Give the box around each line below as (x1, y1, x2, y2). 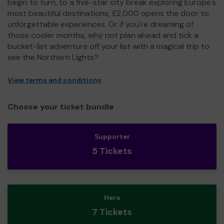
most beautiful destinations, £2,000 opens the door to (7, 7, 209, 18)
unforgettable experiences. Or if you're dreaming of (7, 18, 193, 29)
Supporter (94, 132, 130, 141)
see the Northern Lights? (7, 51, 98, 62)
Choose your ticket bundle (7, 101, 114, 112)
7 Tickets (92, 205, 132, 218)
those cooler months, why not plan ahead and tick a (7, 29, 198, 40)
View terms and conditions (7, 75, 101, 84)
